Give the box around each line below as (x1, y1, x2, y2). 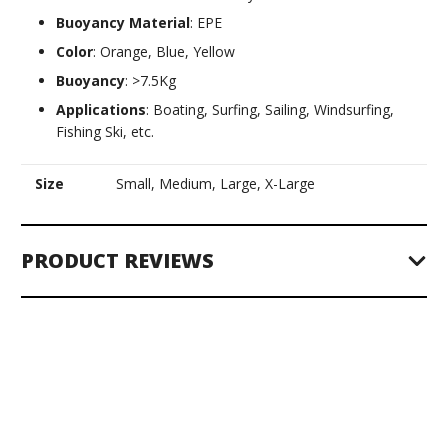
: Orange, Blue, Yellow (93, 42, 235, 62)
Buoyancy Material (56, 13, 190, 33)
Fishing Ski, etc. (56, 122, 154, 142)
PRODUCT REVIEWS (21, 247, 214, 275)
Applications (56, 100, 146, 120)
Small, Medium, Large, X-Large (116, 174, 315, 194)
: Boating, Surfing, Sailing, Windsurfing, (146, 100, 394, 120)
